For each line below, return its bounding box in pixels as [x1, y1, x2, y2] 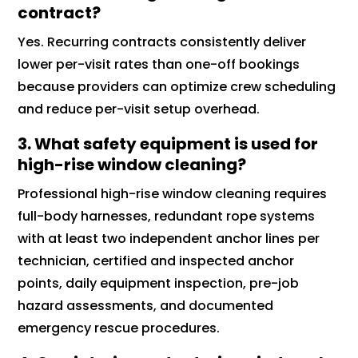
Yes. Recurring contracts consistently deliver [18, 32, 307, 51]
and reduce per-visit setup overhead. [18, 99, 264, 118]
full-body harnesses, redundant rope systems [18, 206, 316, 225]
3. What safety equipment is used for [18, 132, 319, 155]
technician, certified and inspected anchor [18, 251, 295, 270]
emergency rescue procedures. [18, 318, 221, 337]
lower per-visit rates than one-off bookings [18, 54, 300, 74]
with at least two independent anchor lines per [18, 229, 320, 248]
